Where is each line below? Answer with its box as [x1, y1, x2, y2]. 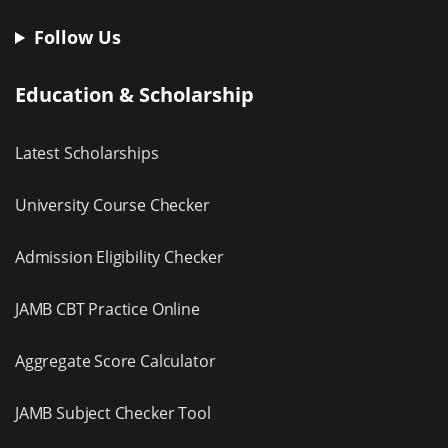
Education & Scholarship [15, 80, 254, 108]
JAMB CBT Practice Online [15, 297, 200, 320]
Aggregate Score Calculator [15, 349, 216, 372]
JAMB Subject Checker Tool [15, 401, 211, 424]
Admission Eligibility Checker [15, 245, 224, 268]
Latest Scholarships [15, 141, 159, 164]
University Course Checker [15, 193, 210, 216]
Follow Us [34, 24, 122, 49]
